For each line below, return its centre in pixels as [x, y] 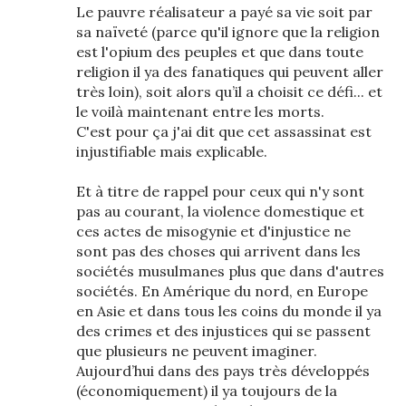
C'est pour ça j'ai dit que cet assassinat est [224, 131]
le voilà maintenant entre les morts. [200, 111]
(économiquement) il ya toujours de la [207, 391]
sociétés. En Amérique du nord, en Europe [222, 291]
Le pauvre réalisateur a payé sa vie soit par [224, 12]
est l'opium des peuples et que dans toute [220, 52]
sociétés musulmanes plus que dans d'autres [230, 271]
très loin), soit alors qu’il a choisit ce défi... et [229, 92]
